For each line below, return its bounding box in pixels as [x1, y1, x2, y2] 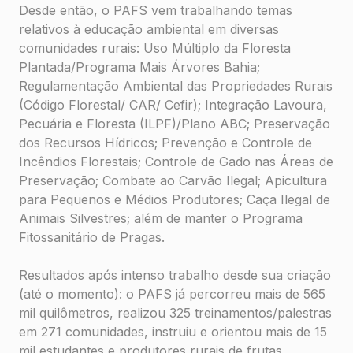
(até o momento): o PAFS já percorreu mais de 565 [19, 286, 325, 303]
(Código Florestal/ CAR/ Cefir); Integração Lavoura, [19, 97, 327, 113]
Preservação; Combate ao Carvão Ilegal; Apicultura [19, 173, 327, 189]
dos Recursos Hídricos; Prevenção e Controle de [19, 135, 312, 151]
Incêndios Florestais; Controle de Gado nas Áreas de [19, 154, 333, 170]
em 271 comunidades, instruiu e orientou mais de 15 [19, 324, 327, 340]
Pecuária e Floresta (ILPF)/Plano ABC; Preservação [19, 116, 330, 132]
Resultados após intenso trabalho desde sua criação [19, 267, 331, 284]
